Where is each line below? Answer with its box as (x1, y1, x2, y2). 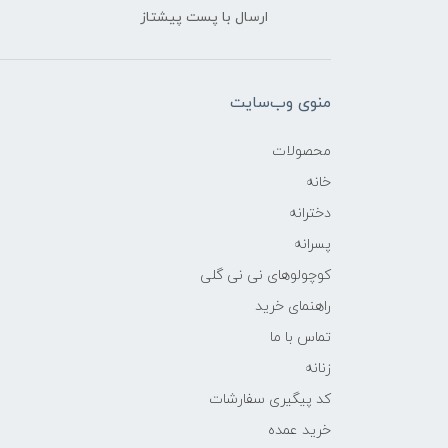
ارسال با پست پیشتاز (139, 8, 268, 28)
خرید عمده (268, 421, 331, 441)
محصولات (272, 142, 331, 162)
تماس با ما (270, 328, 331, 348)
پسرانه (294, 235, 331, 255)
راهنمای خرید (255, 297, 331, 317)
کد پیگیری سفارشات (209, 390, 331, 410)
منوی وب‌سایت (230, 92, 331, 115)
